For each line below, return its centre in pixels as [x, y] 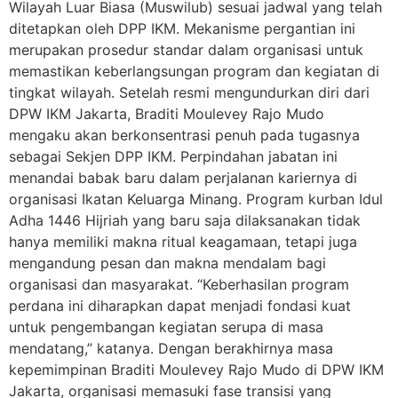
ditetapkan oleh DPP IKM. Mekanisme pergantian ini [182, 28]
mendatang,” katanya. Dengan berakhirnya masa [171, 348]
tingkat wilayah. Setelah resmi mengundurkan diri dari [189, 92]
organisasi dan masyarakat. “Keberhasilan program [179, 284]
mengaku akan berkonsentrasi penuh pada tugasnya [184, 135]
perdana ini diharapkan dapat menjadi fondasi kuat [180, 305]
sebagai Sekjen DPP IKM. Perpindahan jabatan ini [173, 156]
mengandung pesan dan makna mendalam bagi [167, 263]
